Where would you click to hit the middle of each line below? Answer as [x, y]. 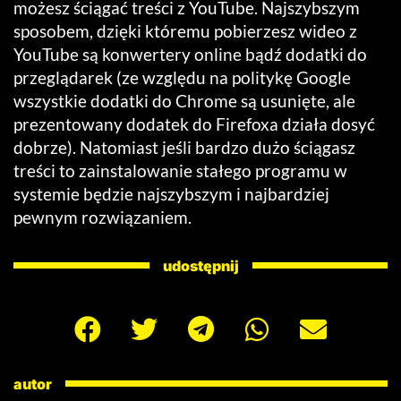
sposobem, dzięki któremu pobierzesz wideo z [185, 30]
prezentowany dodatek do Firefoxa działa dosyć [194, 124]
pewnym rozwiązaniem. [102, 217]
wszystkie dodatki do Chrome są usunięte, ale [184, 100]
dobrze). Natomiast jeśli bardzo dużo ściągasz [184, 147]
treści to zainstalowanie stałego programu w [180, 170]
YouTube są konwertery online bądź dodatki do [190, 54]
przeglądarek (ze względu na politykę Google [182, 77]
